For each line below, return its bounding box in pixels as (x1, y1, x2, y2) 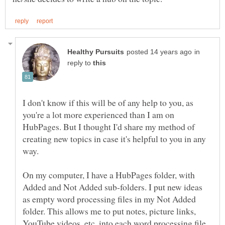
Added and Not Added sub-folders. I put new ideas (23, 180, 202, 193)
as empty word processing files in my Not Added (23, 192, 196, 205)
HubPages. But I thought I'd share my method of (23, 120, 195, 133)
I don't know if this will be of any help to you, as (23, 96, 193, 108)
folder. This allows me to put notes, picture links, (23, 204, 196, 217)
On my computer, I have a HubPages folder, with (23, 168, 195, 181)
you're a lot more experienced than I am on (23, 108, 174, 121)
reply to (67, 59, 93, 67)
